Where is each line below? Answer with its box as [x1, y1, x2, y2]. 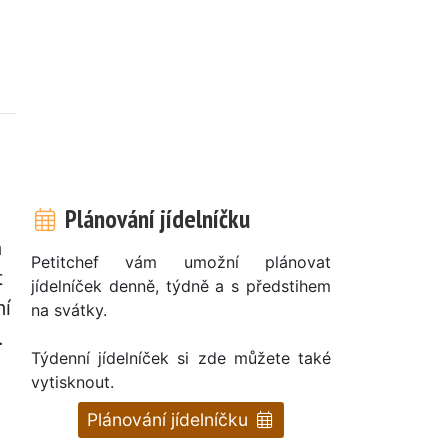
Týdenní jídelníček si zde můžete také [31, 347, 331, 368]
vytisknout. [31, 371, 114, 392]
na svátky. [31, 299, 107, 320]
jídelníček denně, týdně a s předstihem [31, 275, 331, 296]
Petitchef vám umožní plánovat [31, 251, 331, 272]
